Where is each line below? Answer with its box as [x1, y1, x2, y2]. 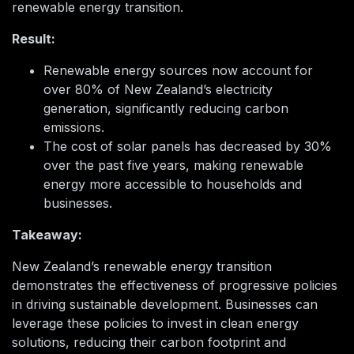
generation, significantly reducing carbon [43, 100, 288, 117]
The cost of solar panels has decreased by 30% [43, 138, 332, 155]
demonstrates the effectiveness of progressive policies [12, 277, 337, 294]
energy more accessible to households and [43, 176, 302, 193]
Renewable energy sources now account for [43, 62, 313, 79]
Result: [12, 31, 55, 47]
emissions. [43, 119, 104, 136]
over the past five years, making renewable [43, 157, 303, 174]
